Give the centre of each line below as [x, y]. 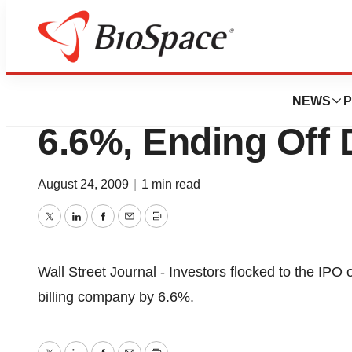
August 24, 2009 [85, 184]
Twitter [69, 227]
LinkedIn [102, 227]
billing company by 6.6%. [116, 297]
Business [108, 56]
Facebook [133, 227]
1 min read [171, 184]
